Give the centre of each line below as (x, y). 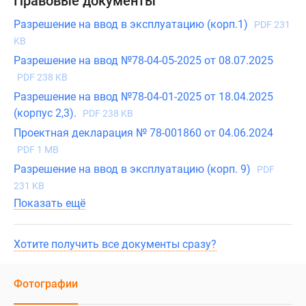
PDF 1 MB (38, 150)
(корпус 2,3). (46, 113)
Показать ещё (50, 204)
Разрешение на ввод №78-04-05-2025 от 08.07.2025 (143, 61)
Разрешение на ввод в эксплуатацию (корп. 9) (134, 169)
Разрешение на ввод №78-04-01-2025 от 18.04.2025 (143, 97)
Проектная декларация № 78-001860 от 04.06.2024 (143, 133)
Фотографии (46, 284)
